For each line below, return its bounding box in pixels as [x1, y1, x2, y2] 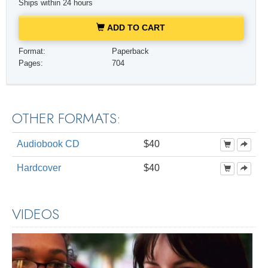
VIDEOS [12, 203, 59, 225]
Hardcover [17, 163, 61, 173]
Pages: [18, 59, 43, 68]
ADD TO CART [105, 22, 166, 32]
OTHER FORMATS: [12, 108, 121, 129]
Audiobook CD [17, 139, 80, 150]
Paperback [112, 47, 150, 56]
